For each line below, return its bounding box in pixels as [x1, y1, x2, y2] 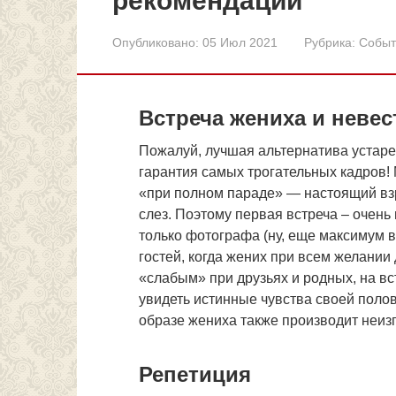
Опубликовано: [112, 35, 199, 49]
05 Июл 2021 [202, 35, 278, 49]
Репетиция [139, 362, 251, 386]
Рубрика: [304, 35, 355, 49]
